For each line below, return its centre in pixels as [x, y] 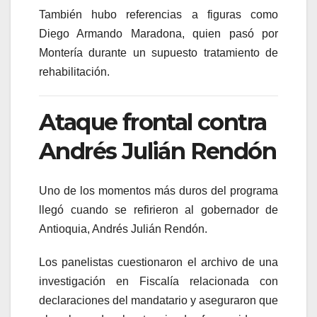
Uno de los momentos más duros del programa [158, 191]
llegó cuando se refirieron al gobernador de [158, 210]
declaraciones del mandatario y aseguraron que [158, 301]
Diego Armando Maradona [110, 33]
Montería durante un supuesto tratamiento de [158, 52]
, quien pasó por [230, 33]
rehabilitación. [74, 71]
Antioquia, [65, 229]
